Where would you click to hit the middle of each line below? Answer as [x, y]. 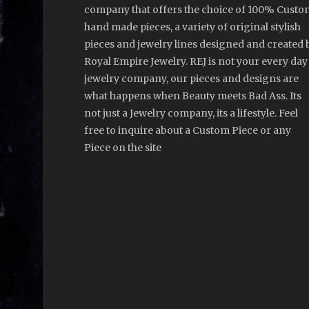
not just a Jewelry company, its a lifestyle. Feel [191, 113]
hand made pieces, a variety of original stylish [192, 27]
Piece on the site [123, 148]
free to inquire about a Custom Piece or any [188, 131]
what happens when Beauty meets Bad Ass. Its [193, 96]
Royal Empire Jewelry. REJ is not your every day [196, 62]
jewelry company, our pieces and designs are [191, 79]
